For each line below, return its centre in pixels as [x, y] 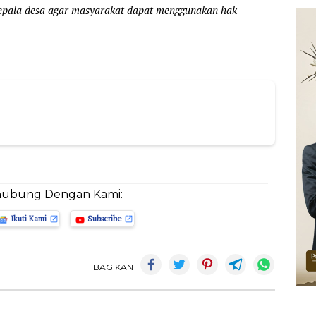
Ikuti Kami [29, 219]
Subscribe [105, 219]
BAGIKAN [113, 267]
